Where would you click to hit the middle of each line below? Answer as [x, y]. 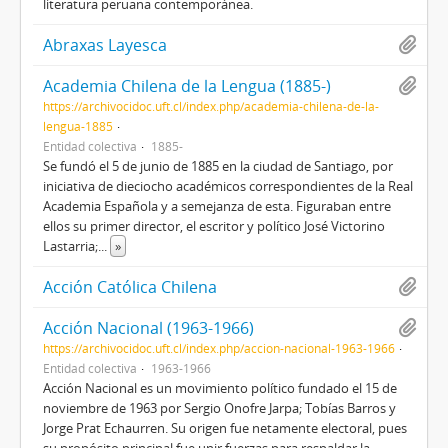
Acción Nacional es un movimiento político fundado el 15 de [220, 388]
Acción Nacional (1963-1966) [148, 328]
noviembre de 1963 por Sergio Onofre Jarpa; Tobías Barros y [219, 408]
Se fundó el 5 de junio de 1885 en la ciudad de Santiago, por [218, 166]
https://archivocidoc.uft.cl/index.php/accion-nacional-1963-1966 [219, 348]
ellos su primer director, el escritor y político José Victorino [214, 226]
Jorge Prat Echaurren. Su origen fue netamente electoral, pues [225, 428]
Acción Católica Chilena [130, 287]
